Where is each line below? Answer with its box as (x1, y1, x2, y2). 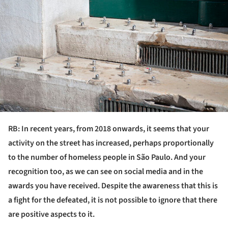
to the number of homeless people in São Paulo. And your (8, 152, 206, 163)
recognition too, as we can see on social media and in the (8, 166, 203, 178)
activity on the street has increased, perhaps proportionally (8, 137, 214, 149)
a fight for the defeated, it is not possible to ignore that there (8, 194, 217, 206)
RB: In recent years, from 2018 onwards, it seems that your (8, 123, 209, 135)
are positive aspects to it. (8, 209, 95, 220)
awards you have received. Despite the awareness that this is (8, 180, 218, 192)
